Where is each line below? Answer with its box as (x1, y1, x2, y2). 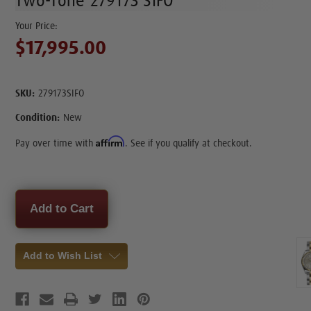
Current (15, 190, 51, 201)
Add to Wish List (23, 249, 103, 261)
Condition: (15, 112, 60, 123)
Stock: (15, 203, 45, 215)
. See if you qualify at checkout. (125, 138, 253, 149)
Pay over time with (15, 138, 96, 149)
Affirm (96, 135, 126, 147)
